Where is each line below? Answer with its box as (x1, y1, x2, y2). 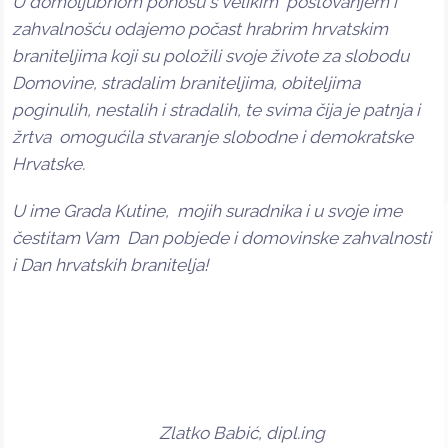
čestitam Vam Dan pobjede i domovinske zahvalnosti (12, 227, 431, 248)
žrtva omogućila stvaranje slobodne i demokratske (12, 126, 413, 147)
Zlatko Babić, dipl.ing (123, 422, 325, 443)
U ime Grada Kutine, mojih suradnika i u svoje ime (12, 200, 402, 221)
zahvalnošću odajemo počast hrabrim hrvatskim (12, 18, 388, 39)
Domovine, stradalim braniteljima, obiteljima (12, 72, 360, 93)
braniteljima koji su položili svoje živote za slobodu (12, 45, 409, 66)
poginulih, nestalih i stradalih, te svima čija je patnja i (12, 99, 420, 120)
